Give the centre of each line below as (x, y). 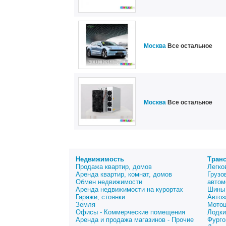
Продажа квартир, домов (114, 167)
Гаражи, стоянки (100, 197)
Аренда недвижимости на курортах (129, 189)
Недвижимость (100, 159)
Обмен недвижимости (109, 182)
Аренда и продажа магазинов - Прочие (135, 220)
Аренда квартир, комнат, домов (124, 174)
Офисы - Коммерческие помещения (130, 212)
